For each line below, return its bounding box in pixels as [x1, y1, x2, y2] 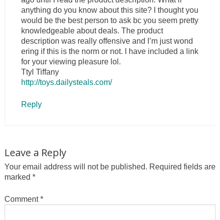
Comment [4, 194, 40, 203]
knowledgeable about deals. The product [21, 26, 163, 35]
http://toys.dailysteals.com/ [21, 78, 112, 86]
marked [4, 172, 32, 181]
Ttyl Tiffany [21, 67, 59, 76]
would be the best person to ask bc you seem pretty [21, 16, 198, 25]
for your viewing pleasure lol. [21, 57, 121, 66]
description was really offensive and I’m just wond [21, 36, 193, 45]
